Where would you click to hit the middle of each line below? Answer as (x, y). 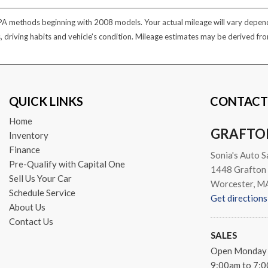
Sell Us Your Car (40, 179)
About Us (27, 207)
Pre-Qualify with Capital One (67, 164)
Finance (24, 150)
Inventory (28, 135)
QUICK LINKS (46, 101)
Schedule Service (42, 193)
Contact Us (31, 222)
